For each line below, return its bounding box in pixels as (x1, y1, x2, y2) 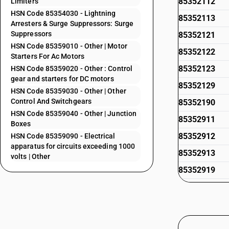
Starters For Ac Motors (11, 52, 84, 60)
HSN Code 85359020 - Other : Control (11, 64, 132, 73)
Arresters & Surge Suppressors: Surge (11, 19, 134, 28)
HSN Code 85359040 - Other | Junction (11, 109, 137, 118)
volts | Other (11, 152, 51, 161)
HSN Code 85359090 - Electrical (11, 132, 116, 140)
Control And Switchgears (11, 97, 91, 105)
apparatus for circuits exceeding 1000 (11, 142, 135, 150)
